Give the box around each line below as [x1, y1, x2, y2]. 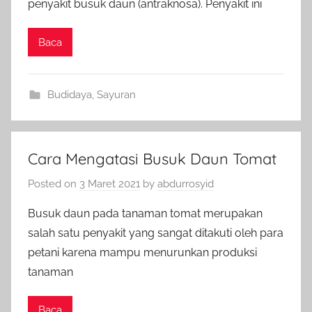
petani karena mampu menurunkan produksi [28, 245, 257, 259]
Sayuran [96, 88, 136, 101]
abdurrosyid [157, 177, 214, 190]
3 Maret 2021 [79, 177, 140, 190]
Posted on [28, 177, 79, 190]
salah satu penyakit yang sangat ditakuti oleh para [28, 226, 283, 240]
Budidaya [47, 88, 92, 101]
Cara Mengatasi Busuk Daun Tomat [28, 149, 276, 169]
